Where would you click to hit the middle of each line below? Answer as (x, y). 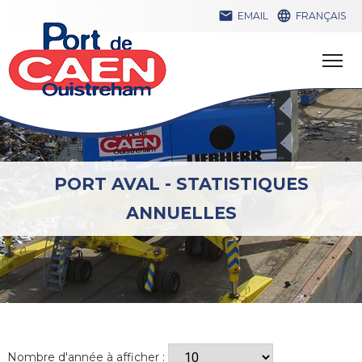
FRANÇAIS (322, 16)
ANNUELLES (181, 213)
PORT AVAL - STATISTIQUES (181, 184)
